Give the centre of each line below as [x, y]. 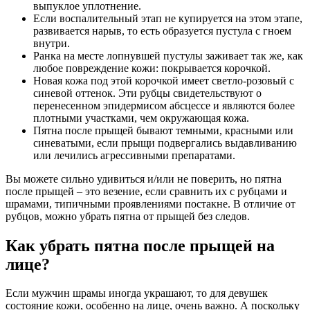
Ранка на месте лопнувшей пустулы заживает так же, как [168, 55]
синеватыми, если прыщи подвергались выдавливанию [165, 143]
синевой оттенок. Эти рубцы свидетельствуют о [147, 93]
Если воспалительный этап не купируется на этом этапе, [168, 18]
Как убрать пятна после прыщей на [140, 245]
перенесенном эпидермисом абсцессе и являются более [164, 105]
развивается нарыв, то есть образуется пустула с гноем [162, 30]
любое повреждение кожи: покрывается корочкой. [152, 68]
